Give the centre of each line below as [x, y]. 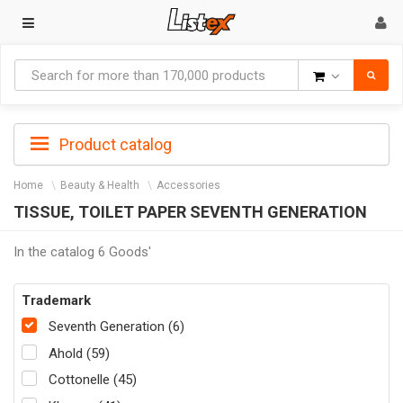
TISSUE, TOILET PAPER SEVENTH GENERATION [190, 212]
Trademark [56, 300]
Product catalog [114, 144]
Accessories [188, 185]
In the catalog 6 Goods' [82, 251]
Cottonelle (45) [93, 380]
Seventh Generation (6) [116, 327]
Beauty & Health [100, 185]
